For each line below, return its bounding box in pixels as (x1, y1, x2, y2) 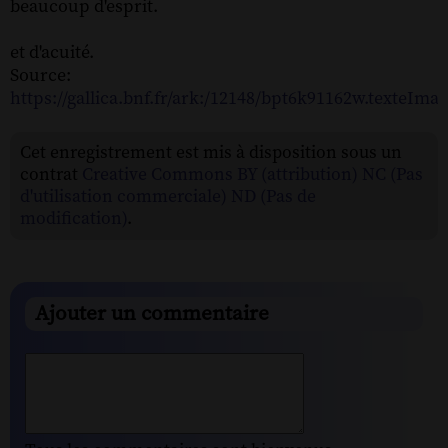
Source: (10, 63, 71, 87)
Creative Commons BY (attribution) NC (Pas (82, 163, 423, 186)
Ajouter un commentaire (35, 300, 269, 327)
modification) (20, 207, 127, 230)
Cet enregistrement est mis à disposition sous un (20, 141, 402, 164)
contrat (20, 163, 82, 186)
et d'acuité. (10, 40, 94, 64)
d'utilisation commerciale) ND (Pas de (20, 185, 316, 208)
